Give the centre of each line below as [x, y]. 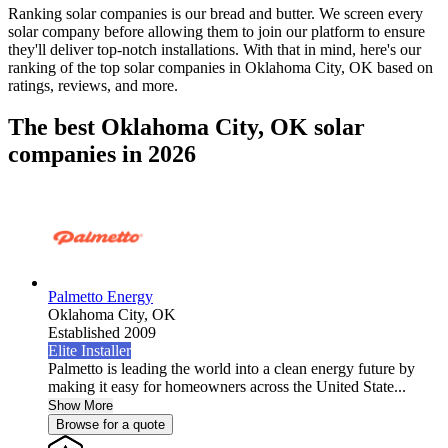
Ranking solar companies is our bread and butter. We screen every [215, 13]
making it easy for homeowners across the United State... [227, 387]
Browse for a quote [110, 425]
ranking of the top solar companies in [126, 67]
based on [403, 67]
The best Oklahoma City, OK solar [186, 127]
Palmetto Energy [100, 297]
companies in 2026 [102, 154]
